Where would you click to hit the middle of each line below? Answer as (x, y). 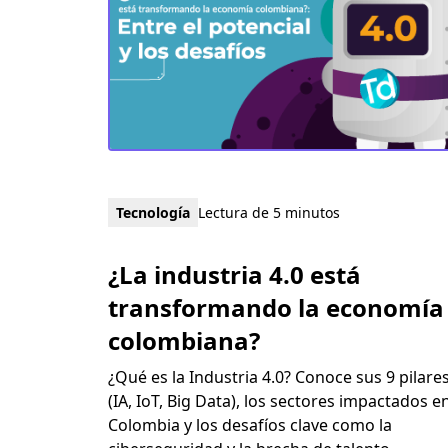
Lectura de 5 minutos (268, 212)
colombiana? (183, 340)
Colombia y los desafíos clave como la (249, 424)
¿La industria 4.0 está (234, 274)
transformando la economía (275, 307)
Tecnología (152, 212)
